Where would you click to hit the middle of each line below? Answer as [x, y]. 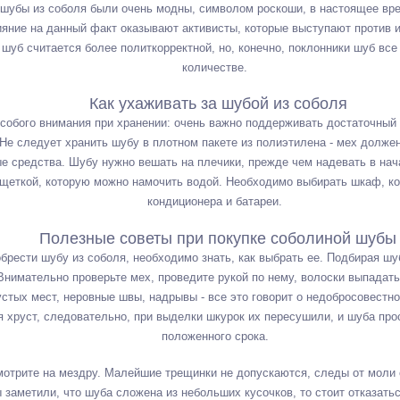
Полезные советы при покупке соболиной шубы [218, 238]
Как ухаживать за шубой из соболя [218, 104]
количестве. [215, 67]
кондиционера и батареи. [215, 201]
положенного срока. [215, 336]
